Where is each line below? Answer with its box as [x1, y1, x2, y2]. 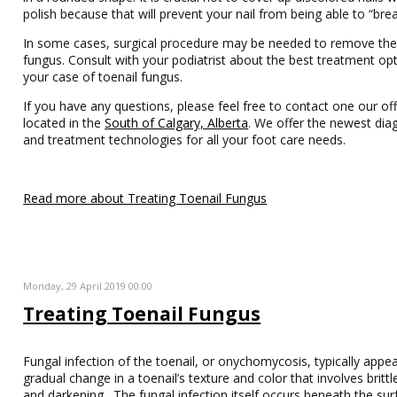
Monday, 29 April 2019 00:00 [23, 279, 153, 292]
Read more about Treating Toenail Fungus [23, 190, 268, 206]
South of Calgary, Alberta [105, 114, 249, 131]
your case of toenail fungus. [23, 68, 191, 85]
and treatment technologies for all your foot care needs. [23, 131, 346, 148]
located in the [23, 114, 105, 131]
